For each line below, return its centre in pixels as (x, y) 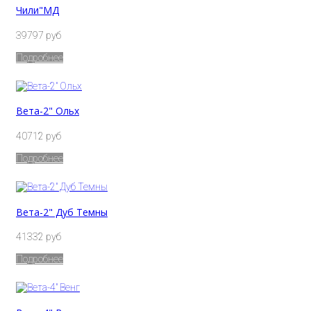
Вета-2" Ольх (48, 111)
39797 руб (39, 35)
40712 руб (39, 136)
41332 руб (39, 237)
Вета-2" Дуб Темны (62, 212)
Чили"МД (37, 10)
